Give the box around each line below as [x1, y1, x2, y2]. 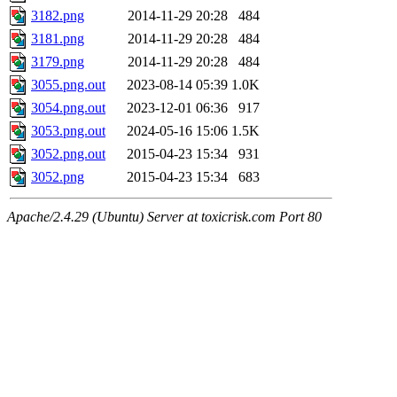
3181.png [31, 31, 84, 47]
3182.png [31, 8, 84, 24]
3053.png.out [31, 123, 105, 139]
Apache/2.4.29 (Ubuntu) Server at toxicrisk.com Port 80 [7, 209, 322, 225]
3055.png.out [31, 77, 105, 93]
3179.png [31, 54, 84, 70]
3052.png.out [31, 146, 105, 162]
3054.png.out [31, 100, 105, 116]
